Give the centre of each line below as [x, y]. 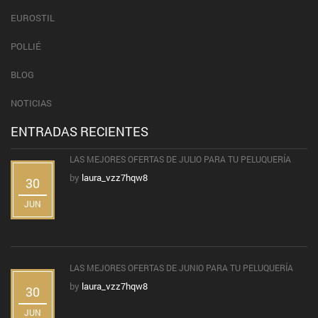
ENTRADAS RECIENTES [79, 132]
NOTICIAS [31, 103]
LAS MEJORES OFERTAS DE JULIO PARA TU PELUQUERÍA [181, 159]
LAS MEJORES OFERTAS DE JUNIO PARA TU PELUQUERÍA [182, 268]
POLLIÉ [26, 46]
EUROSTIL [33, 18]
